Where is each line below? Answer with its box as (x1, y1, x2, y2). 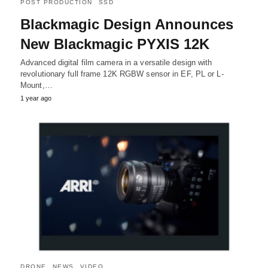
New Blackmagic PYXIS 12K (20, 36, 209, 53)
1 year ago (20, 95, 51, 102)
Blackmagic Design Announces (20, 16, 233, 33)
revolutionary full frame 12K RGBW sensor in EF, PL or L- (20, 69, 224, 79)
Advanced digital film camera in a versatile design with (20, 58, 212, 68)
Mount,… (20, 81, 53, 90)
